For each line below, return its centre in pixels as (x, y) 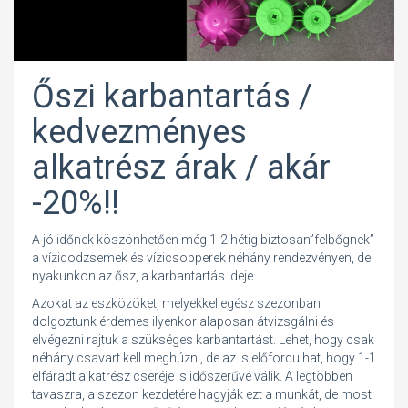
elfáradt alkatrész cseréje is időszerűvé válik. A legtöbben (192, 377)
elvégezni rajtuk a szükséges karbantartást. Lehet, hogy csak (203, 340)
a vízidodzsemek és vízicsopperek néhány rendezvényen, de (201, 258)
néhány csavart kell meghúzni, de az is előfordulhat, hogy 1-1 (204, 358)
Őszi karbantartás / (172, 97)
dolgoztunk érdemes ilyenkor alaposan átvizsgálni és (183, 322)
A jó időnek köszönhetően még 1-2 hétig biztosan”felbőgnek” (203, 240)
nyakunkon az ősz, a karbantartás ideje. (144, 276)
